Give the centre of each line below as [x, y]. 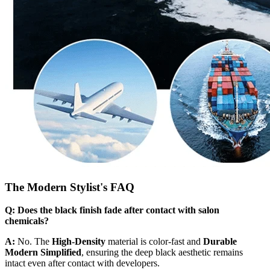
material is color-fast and [154, 242]
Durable [220, 242]
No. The [33, 242]
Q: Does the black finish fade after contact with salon [112, 210]
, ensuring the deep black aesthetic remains [162, 253]
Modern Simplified [43, 253]
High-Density [79, 242]
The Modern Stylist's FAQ [70, 187]
